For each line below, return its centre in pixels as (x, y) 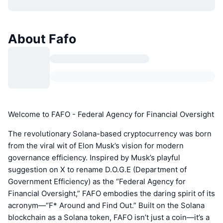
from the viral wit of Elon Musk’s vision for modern (96, 146)
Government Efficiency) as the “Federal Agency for (97, 182)
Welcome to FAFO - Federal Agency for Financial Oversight (111, 114)
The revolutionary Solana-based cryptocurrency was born (110, 134)
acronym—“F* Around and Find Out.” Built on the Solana (106, 206)
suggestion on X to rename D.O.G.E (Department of (97, 170)
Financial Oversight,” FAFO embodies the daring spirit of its (111, 194)
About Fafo (42, 39)
